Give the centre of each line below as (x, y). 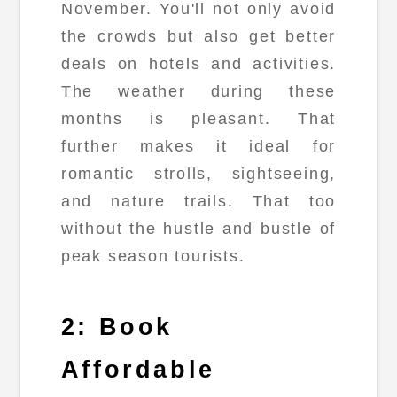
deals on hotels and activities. (198, 63)
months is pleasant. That (198, 118)
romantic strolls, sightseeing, (198, 173)
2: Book (117, 327)
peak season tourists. (153, 256)
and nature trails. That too (198, 201)
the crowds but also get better (198, 36)
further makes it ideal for (198, 146)
